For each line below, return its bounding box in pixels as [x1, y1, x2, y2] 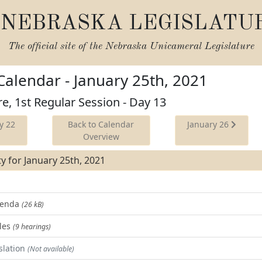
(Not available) [27, 244, 74, 254]
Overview [82, 131, 119, 142]
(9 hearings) [13, 222, 51, 232]
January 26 [187, 119, 231, 130]
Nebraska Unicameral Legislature [105, 42, 254, 51]
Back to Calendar [68, 119, 135, 130]
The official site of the [8, 42, 105, 51]
